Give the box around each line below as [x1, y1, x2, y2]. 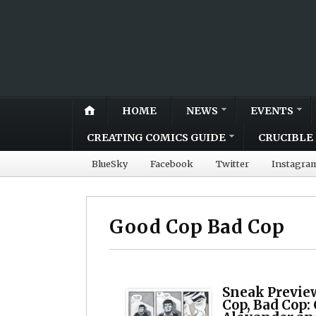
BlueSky [92, 157, 128, 169]
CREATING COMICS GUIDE [87, 130, 226, 144]
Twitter [216, 157, 249, 169]
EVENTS [250, 104, 293, 117]
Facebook [150, 157, 193, 169]
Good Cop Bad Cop [109, 215, 285, 238]
